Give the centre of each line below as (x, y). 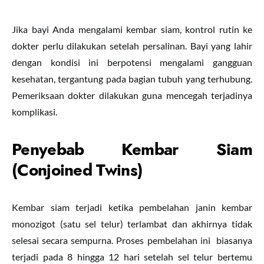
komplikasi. (34, 112)
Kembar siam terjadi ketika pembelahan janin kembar (132, 207)
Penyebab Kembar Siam (132, 149)
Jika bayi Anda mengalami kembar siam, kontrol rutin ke (132, 29)
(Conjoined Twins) (77, 170)
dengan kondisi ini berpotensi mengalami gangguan (132, 62)
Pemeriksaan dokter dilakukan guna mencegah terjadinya (132, 95)
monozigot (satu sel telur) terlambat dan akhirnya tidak (132, 224)
